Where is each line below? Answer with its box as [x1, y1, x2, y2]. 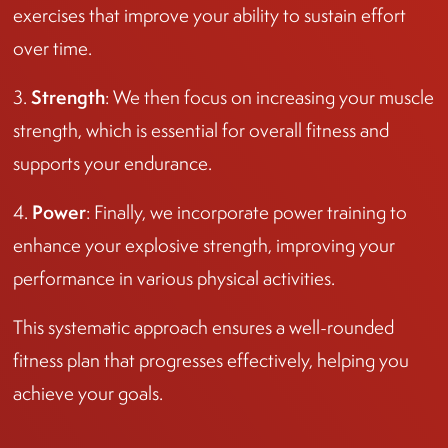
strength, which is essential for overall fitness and [13, 118, 389, 142]
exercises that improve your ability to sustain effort [13, 3, 406, 27]
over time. [13, 36, 92, 60]
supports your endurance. [13, 151, 212, 175]
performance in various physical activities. [13, 266, 335, 290]
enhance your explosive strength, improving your [13, 233, 395, 257]
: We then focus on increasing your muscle [105, 85, 434, 109]
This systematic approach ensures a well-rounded [13, 315, 394, 339]
